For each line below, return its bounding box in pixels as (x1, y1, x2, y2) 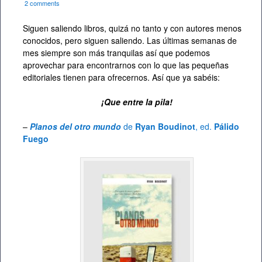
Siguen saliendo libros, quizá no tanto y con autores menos (23, 22, 242, 35)
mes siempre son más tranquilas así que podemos (23, 47, 210, 59)
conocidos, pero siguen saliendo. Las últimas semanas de (23, 35, 237, 47)
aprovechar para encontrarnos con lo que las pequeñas (23, 59, 229, 71)
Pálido (214, 120, 239, 133)
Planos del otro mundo (30, 120, 121, 133)
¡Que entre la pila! (101, 96, 173, 108)
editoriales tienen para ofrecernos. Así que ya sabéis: (23, 71, 220, 84)
